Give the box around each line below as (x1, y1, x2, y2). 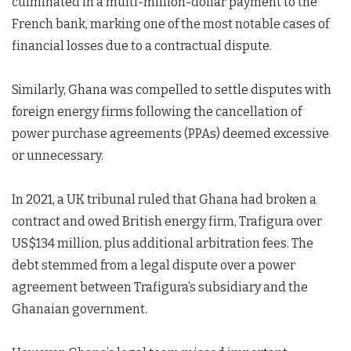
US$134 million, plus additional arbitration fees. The (12, 236, 313, 251)
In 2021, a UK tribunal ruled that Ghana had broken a (12, 192, 317, 207)
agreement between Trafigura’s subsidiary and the (12, 280, 308, 295)
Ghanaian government (12, 302, 145, 317)
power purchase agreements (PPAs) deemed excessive (12, 126, 329, 141)
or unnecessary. (12, 148, 103, 163)
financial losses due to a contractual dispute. (12, 38, 272, 53)
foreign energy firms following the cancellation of (12, 104, 302, 119)
